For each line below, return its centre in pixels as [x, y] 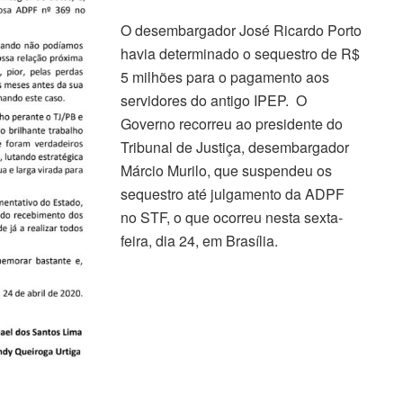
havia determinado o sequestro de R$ [240, 53]
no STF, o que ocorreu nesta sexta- [232, 217]
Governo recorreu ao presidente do [232, 123]
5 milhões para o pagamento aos [225, 76]
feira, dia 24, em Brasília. [199, 240]
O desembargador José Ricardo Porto [241, 30]
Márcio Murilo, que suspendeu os [226, 170]
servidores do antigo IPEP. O [214, 100]
